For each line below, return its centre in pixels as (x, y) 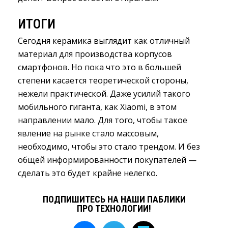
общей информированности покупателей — (107, 160)
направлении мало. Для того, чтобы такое (103, 120)
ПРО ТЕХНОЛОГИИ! (114, 209)
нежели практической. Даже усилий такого (104, 94)
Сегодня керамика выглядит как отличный (104, 41)
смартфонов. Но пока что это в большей (99, 67)
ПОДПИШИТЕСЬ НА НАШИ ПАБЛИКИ (114, 199)
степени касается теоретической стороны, (103, 81)
